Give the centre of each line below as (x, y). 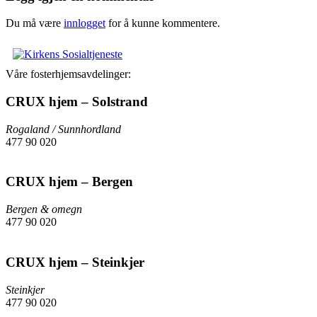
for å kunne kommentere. (163, 23)
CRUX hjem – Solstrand (77, 101)
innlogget (85, 23)
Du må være (35, 23)
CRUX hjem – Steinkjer (75, 262)
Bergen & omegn (44, 209)
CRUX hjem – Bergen (69, 182)
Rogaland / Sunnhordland (63, 129)
